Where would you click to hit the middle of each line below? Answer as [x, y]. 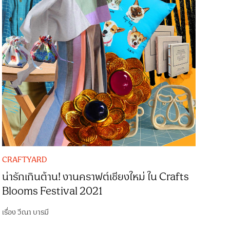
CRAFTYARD [25, 160]
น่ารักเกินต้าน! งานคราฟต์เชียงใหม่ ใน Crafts [96, 177]
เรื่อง [10, 212]
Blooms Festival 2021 [52, 191]
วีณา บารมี [33, 212]
